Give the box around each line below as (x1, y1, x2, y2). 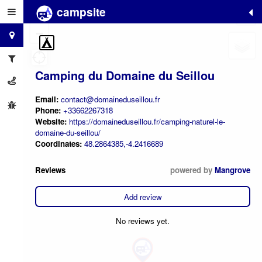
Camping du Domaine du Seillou (35, 66, 215, 84)
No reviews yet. (116, 215, 170, 226)
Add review (123, 191, 162, 202)
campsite (54, 4, 106, 20)
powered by (170, 164, 215, 176)
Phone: (35, 104, 61, 116)
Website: (35, 115, 67, 127)
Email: (35, 93, 61, 105)
